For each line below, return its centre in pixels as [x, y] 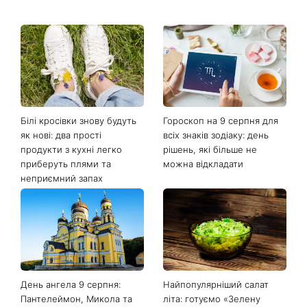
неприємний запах [62, 178]
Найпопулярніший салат [216, 284]
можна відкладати [203, 163]
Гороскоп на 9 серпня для [220, 120]
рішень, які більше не [210, 149]
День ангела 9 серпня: [71, 284]
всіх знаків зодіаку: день [216, 135]
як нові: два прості [61, 135]
